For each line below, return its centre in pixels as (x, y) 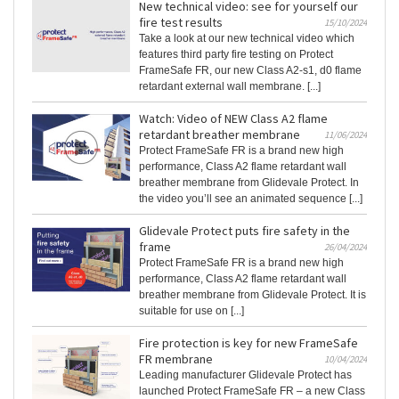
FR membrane (176, 359)
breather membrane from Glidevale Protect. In (249, 183)
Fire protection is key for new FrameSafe (248, 343)
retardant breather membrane (220, 135)
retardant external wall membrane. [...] (230, 87)
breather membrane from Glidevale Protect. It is (252, 295)
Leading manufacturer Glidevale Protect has (245, 375)
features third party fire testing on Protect (236, 55)
